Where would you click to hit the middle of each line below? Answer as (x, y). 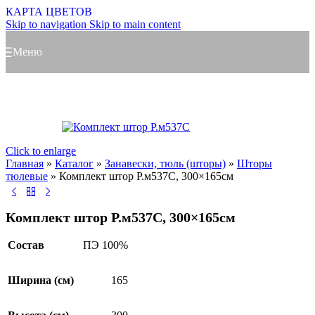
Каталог (74, 163)
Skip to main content (135, 24)
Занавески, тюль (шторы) (165, 163)
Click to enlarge (41, 151)
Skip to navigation (47, 24)
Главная (25, 163)
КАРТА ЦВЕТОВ (49, 12)
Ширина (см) (41, 281)
